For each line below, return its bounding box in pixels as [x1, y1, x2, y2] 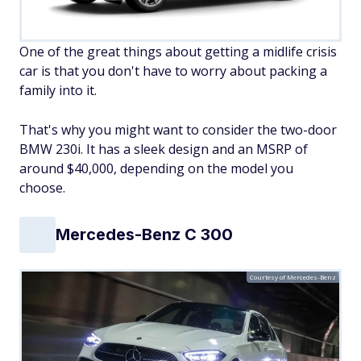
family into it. [19, 81, 97, 99]
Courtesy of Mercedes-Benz [250, 272, 336, 281]
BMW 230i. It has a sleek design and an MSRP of [19, 139, 308, 158]
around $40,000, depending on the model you [19, 159, 293, 177]
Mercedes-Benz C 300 [56, 225, 233, 245]
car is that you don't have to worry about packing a [19, 61, 327, 80]
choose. [19, 178, 65, 197]
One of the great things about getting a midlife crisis [19, 42, 337, 60]
